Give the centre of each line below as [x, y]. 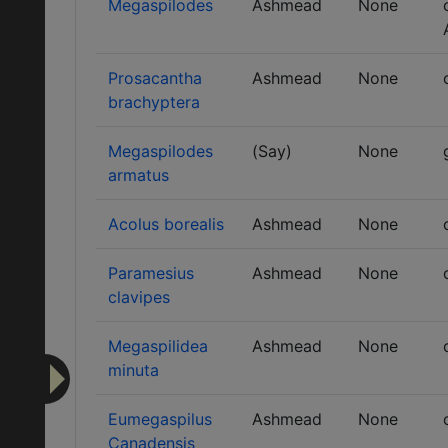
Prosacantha [155, 78]
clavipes [139, 297]
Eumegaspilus [160, 419]
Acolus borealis [166, 224]
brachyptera [154, 102]
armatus [138, 175]
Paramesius [151, 273]
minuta [133, 370]
